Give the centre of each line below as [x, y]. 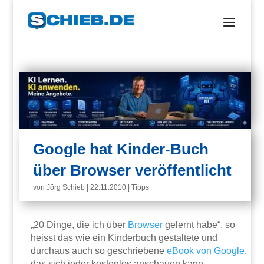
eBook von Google [206, 251]
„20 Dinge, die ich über [80, 225]
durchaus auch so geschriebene [99, 251]
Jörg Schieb [66, 188]
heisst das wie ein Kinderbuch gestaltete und [124, 238]
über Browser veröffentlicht [133, 171]
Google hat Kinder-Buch [121, 149]
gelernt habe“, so [199, 225]
